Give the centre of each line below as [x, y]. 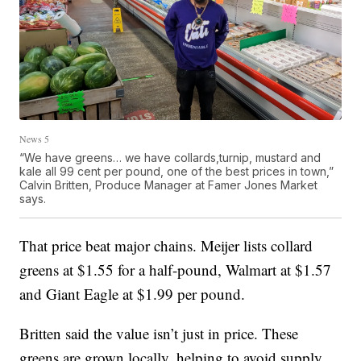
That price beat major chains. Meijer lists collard [166, 245]
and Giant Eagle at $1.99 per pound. [133, 293]
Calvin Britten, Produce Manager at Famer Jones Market [169, 185]
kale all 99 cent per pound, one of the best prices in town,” [177, 171]
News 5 [35, 138]
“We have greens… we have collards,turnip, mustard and [170, 157]
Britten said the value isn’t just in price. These [159, 333]
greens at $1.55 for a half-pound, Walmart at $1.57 [176, 269]
